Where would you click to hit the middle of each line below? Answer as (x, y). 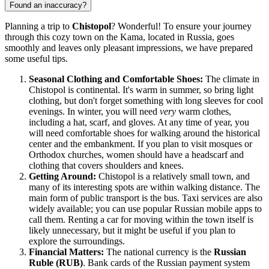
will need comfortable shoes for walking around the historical (144, 133)
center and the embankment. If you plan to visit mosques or (141, 144)
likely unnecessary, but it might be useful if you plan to (132, 231)
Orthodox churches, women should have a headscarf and (136, 155)
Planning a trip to (38, 26)
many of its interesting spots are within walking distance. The (144, 187)
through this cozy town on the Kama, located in (96, 37)
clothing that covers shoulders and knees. (106, 166)
